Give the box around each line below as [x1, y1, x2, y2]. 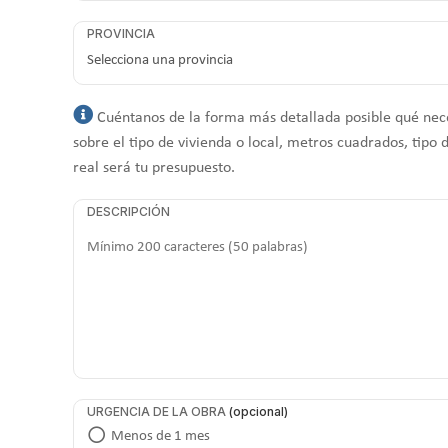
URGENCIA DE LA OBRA [87, 403, 227, 419]
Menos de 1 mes [111, 428, 211, 444]
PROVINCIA [87, 25, 156, 41]
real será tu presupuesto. [73, 159, 236, 176]
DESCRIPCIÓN [87, 203, 171, 219]
